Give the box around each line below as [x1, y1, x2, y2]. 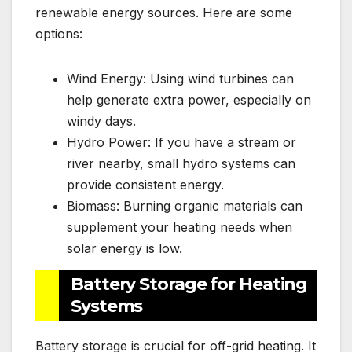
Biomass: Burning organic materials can [67, 198, 302, 214]
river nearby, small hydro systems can [67, 156, 295, 172]
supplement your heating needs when [67, 219, 292, 236]
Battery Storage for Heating [71, 273, 308, 295]
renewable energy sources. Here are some [35, 5, 292, 21]
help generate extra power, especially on [67, 92, 311, 108]
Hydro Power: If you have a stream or [67, 134, 296, 151]
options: [35, 26, 82, 42]
